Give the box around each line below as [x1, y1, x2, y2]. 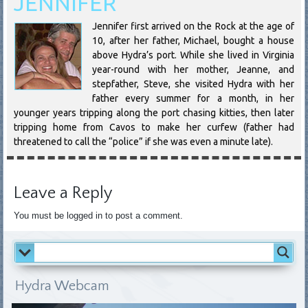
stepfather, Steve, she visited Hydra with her [92, 78, 294, 89]
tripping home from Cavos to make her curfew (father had [14, 121, 294, 133]
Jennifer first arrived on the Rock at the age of [92, 20, 294, 32]
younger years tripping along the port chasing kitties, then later [14, 107, 294, 118]
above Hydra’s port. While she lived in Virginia [92, 49, 294, 60]
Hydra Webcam [15, 278, 110, 294]
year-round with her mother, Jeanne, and [92, 63, 294, 75]
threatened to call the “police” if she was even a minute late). [14, 135, 274, 147]
